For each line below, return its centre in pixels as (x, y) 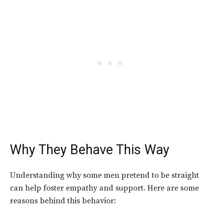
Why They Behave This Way (90, 150)
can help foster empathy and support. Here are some (104, 188)
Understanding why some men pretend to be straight (104, 176)
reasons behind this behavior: (63, 201)
